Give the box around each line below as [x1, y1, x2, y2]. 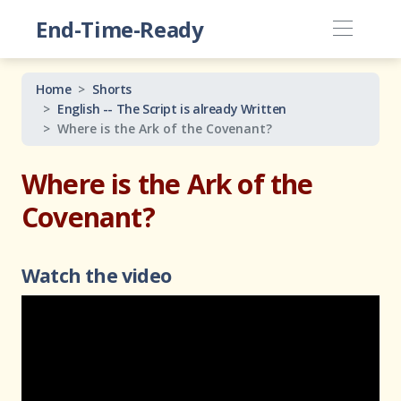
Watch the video [21, 262, 171, 288]
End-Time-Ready [36, 13, 204, 44]
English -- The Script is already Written [57, 100, 286, 117]
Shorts [92, 81, 132, 98]
